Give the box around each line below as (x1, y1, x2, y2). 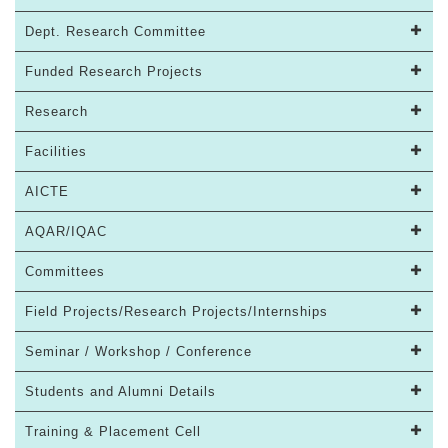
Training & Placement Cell (25, 424, 201, 439)
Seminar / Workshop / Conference (25, 344, 252, 359)
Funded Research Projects (25, 64, 203, 79)
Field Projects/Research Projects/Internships (25, 304, 328, 319)
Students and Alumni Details (25, 384, 216, 399)
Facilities (25, 144, 87, 159)
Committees (25, 264, 105, 279)
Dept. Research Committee (25, 24, 206, 39)
